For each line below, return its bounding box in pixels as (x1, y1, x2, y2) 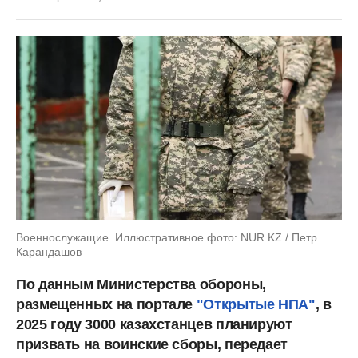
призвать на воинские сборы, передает (16, 336, 288, 352)
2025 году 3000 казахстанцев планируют (16, 316, 292, 332)
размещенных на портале (16, 296, 197, 312)
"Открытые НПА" (196, 296, 316, 312)
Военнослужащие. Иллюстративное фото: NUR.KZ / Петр (16, 230, 317, 244)
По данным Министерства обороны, (16, 276, 266, 292)
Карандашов (16, 245, 82, 258)
